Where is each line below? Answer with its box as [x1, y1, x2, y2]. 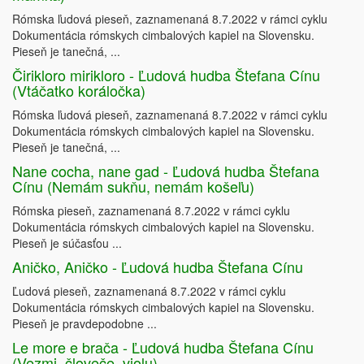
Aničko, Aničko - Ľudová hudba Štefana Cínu [12, 256, 303, 278]
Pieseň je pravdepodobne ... [12, 315, 157, 332]
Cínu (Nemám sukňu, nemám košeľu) [12, 175, 254, 197]
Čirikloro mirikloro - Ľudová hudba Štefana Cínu [12, 64, 320, 86]
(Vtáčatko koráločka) [12, 80, 145, 102]
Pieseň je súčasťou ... [12, 235, 122, 252]
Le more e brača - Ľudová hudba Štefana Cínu [12, 336, 314, 358]
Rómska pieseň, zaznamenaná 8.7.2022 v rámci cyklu [12, 202, 290, 219]
